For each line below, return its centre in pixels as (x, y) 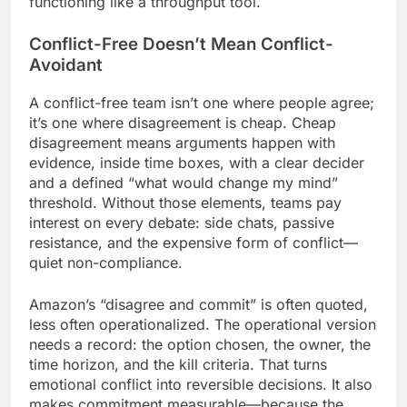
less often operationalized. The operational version (203, 324)
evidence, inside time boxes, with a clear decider (197, 162)
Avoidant (66, 65)
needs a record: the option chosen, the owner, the (200, 344)
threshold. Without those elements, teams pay (185, 202)
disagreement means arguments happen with (182, 142)
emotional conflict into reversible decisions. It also (201, 384)
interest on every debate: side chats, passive (182, 222)
